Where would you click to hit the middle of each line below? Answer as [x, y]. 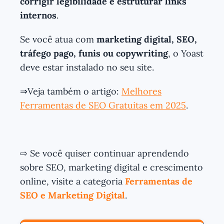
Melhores [141, 91]
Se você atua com [58, 39]
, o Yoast [186, 53]
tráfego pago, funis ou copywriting [94, 53]
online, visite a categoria [72, 181]
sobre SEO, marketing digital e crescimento [111, 167]
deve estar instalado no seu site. [87, 67]
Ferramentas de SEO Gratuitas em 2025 [103, 105]
